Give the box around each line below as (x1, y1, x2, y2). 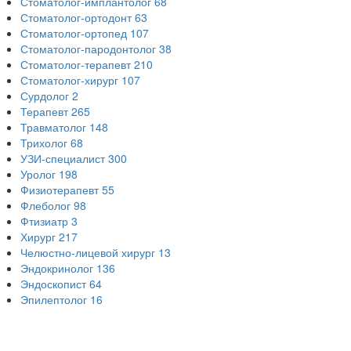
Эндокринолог (20, 260, 93, 277)
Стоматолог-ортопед (20, 25, 127, 42)
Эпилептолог (20, 291, 87, 308)
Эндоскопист (20, 276, 86, 292)
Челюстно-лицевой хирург (20, 244, 155, 261)
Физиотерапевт (20, 182, 99, 198)
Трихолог (20, 135, 67, 151)
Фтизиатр (20, 213, 68, 230)
